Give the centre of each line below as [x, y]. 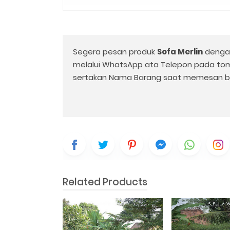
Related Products [105, 182]
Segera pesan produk [115, 52]
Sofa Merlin [180, 52]
